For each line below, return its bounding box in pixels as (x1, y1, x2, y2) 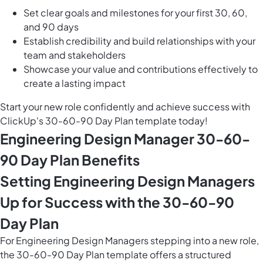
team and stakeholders (23, 49, 126, 62)
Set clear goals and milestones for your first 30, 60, (23, 6, 247, 19)
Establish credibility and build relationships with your (23, 35, 255, 48)
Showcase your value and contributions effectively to (23, 63, 258, 76)
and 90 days (23, 21, 79, 33)
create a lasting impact (23, 77, 126, 90)
